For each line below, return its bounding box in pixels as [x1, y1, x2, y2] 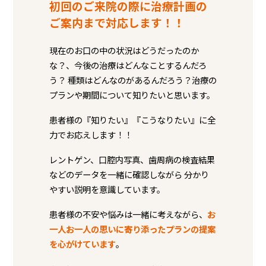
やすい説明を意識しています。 [49, 183, 165, 196]
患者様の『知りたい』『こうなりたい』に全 [49, 113, 216, 126]
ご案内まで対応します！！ [49, 14, 185, 30]
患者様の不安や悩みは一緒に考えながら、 [49, 208, 207, 221]
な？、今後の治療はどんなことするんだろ [49, 58, 207, 71]
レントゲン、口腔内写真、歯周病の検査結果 [49, 153, 215, 166]
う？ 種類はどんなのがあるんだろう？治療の [49, 73, 217, 86]
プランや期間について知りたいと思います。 [49, 88, 215, 101]
